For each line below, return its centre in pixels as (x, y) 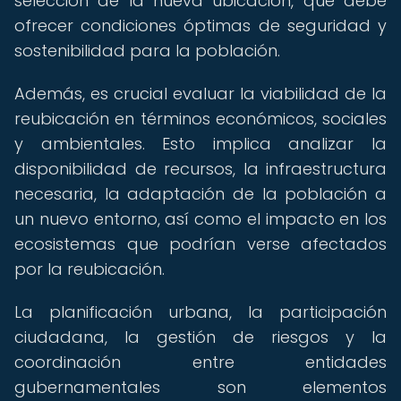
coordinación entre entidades (200, 362)
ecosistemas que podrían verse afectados (200, 244)
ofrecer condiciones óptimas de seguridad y (200, 26)
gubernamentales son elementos (200, 387)
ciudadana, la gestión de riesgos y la (200, 337)
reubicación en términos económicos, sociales (200, 119)
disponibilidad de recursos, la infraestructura (200, 169)
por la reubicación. (90, 269)
